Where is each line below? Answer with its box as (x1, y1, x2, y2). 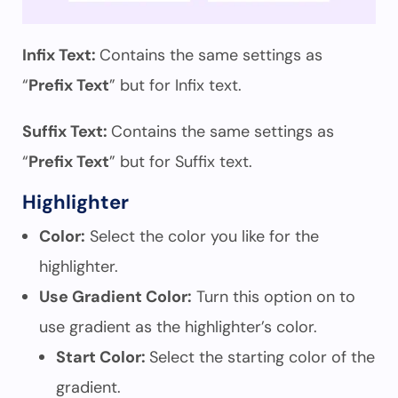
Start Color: (56, 346, 149, 368)
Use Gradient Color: (39, 286, 192, 307)
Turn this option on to (192, 286, 355, 307)
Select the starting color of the (149, 346, 375, 368)
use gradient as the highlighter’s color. (39, 316, 317, 338)
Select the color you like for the (85, 226, 319, 247)
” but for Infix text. (109, 75, 242, 96)
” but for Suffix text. (109, 151, 252, 172)
